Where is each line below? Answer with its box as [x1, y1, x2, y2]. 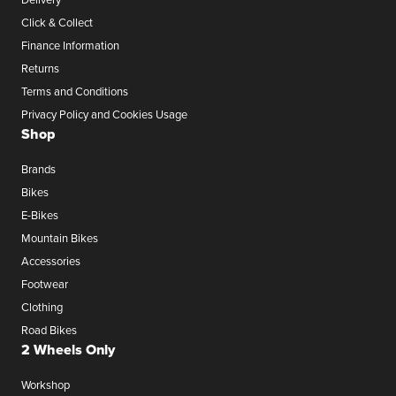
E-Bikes [21, 206, 58, 223]
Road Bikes [21, 321, 77, 338]
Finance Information [21, 36, 119, 53]
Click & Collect [21, 13, 93, 30]
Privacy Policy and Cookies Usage [21, 105, 187, 122]
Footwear [21, 275, 68, 292]
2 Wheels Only [21, 339, 115, 360]
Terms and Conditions [21, 82, 128, 99]
